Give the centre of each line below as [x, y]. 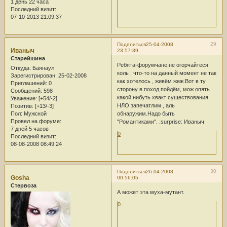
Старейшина [28, 58]
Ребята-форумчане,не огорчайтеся [162, 65]
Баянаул [42, 68]
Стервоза [23, 185]
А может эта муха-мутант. [150, 192]
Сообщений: [26, 90]
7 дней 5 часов [29, 128]
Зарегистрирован [33, 75]
